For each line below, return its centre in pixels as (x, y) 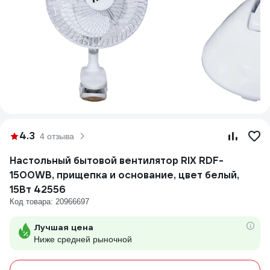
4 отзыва (57, 136)
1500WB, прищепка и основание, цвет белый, (124, 175)
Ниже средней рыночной (83, 239)
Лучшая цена (64, 227)
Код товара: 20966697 (49, 202)
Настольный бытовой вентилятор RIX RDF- (117, 161)
